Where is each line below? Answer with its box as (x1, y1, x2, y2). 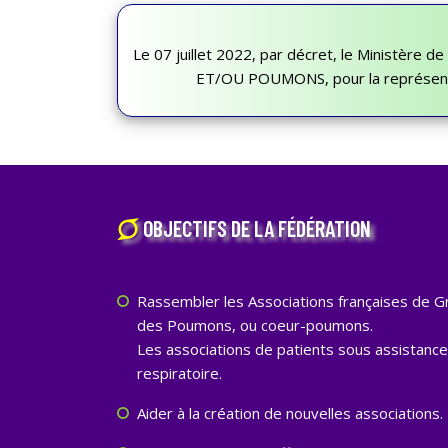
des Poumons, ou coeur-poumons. (137, 315, 373, 335)
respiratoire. (137, 363, 222, 383)
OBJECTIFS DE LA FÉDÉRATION (139, 215, 371, 241)
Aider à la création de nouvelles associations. (137, 403, 443, 423)
